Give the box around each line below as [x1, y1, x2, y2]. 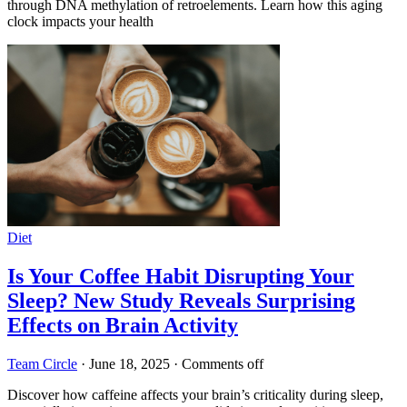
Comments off [182, 355, 263, 372]
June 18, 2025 [89, 355, 170, 372]
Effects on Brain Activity [7, 313, 238, 337]
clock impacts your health [7, 13, 154, 29]
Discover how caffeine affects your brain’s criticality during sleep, [7, 386, 383, 402]
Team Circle [7, 355, 77, 372]
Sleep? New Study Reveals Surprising [7, 288, 355, 313]
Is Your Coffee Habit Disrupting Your [7, 263, 354, 288]
